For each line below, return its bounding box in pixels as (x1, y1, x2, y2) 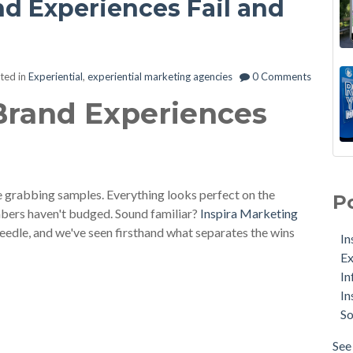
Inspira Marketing (200, 206, 298, 221)
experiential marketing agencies (87, 70, 232, 83)
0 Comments (249, 70, 311, 83)
